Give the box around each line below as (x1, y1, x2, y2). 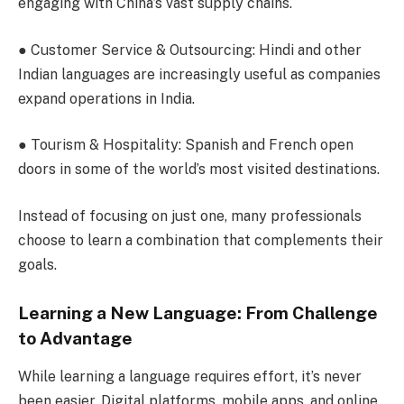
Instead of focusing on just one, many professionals (18, 207, 362, 225)
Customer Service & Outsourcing (31, 41, 252, 59)
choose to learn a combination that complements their (18, 232, 383, 250)
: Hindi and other (252, 41, 362, 59)
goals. (18, 256, 57, 274)
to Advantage (18, 328, 133, 349)
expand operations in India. (18, 89, 195, 107)
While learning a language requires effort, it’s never (18, 367, 362, 385)
